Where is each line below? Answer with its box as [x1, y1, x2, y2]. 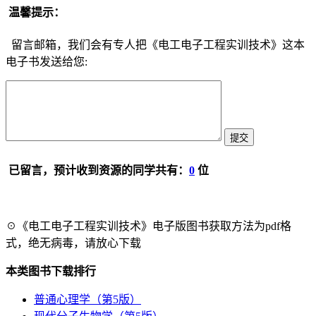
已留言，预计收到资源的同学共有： [6, 164, 189, 176]
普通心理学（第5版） [34, 293, 141, 306]
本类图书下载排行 [6, 265, 96, 278]
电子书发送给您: [6, 55, 87, 68]
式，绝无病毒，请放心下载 [6, 237, 141, 250]
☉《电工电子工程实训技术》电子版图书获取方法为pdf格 [6, 220, 291, 233]
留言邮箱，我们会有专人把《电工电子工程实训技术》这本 [6, 38, 305, 51]
